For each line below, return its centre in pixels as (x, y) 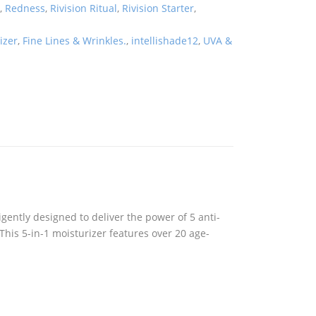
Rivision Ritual (84, 8)
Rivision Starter (158, 8)
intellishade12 (165, 41)
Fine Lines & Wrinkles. (75, 41)
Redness (25, 8)
